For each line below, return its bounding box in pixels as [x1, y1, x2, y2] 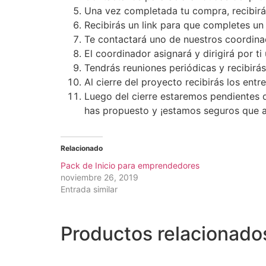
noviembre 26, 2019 [61, 172, 138, 182]
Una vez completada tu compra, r [84, 4, 236, 17]
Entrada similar [61, 183, 118, 194]
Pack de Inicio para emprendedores [61, 160, 199, 170]
